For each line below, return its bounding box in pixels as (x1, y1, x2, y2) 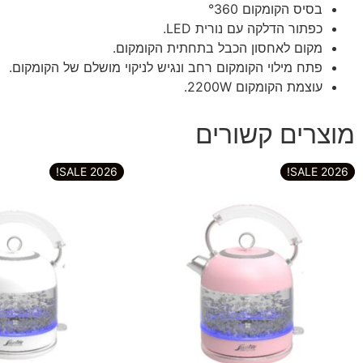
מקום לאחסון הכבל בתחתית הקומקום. (113, 40, 322, 57)
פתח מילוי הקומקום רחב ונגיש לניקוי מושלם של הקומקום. (9, 59, 322, 76)
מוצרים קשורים (195, 118, 355, 151)
